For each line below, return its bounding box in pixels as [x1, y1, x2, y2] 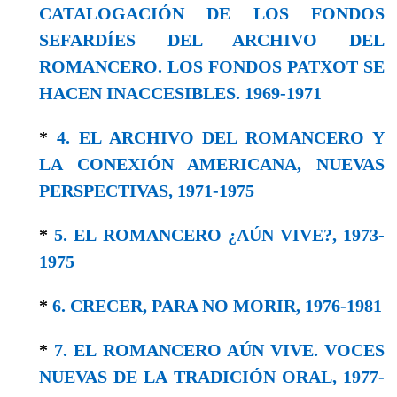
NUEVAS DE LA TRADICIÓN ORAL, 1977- [39, 366, 385, 386]
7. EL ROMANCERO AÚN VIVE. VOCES [54, 339, 385, 360]
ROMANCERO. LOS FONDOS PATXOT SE [39, 56, 385, 76]
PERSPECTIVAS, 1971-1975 [39, 180, 254, 200]
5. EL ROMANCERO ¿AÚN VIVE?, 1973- [54, 224, 385, 245]
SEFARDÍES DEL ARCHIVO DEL [39, 29, 385, 50]
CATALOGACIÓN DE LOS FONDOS [39, 3, 385, 23]
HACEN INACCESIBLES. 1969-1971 [39, 82, 322, 103]
